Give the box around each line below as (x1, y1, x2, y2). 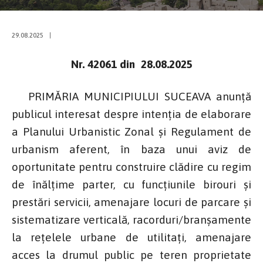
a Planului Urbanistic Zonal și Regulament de (12, 124, 251, 138)
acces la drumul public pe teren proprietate (12, 248, 251, 261)
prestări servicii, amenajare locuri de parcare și (12, 195, 251, 208)
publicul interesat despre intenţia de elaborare (12, 107, 251, 120)
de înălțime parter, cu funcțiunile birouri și (12, 177, 251, 191)
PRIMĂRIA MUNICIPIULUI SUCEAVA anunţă (12, 89, 251, 103)
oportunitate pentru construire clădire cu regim (12, 160, 251, 173)
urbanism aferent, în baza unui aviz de (12, 142, 251, 156)
